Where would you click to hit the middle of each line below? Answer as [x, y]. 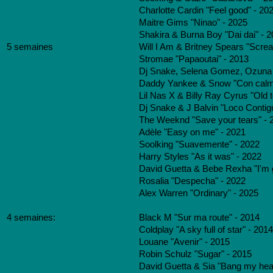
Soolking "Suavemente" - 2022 [199, 144]
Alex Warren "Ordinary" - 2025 [199, 193]
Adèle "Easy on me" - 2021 [192, 132]
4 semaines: [31, 218]
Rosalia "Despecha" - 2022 [192, 181]
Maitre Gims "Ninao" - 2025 [193, 23]
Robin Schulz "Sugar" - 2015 [195, 254]
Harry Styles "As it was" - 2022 [200, 157]
